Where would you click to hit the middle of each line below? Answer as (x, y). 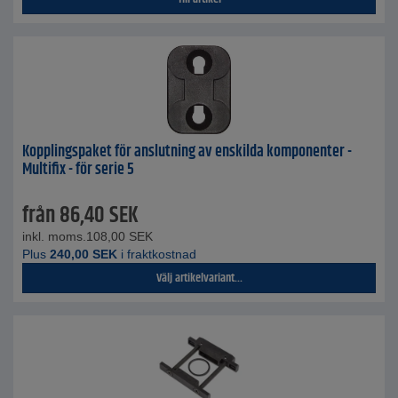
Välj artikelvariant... (199, 278)
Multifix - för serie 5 (78, 170)
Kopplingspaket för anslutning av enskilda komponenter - (187, 152)
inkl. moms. (54, 236)
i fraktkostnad (157, 254)
